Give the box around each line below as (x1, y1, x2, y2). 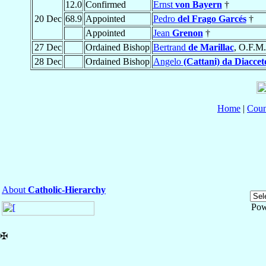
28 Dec (34, 56, 62, 67)
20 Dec (34, 14, 62, 24)
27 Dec (34, 42, 62, 53)
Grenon (172, 28, 203, 39)
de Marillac (188, 42, 234, 53)
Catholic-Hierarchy (28, 185, 106, 195)
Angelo (153, 56, 183, 67)
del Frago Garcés (177, 14, 246, 24)
